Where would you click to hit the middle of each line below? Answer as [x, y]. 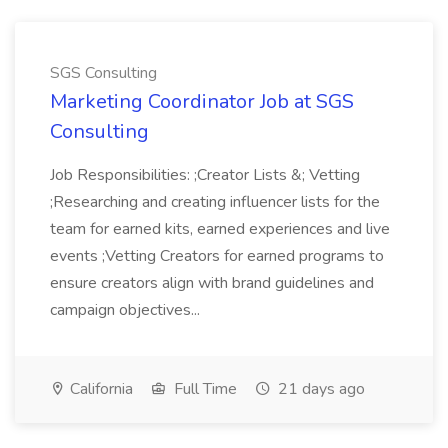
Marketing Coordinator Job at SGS [202, 101]
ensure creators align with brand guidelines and [212, 283]
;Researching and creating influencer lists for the [215, 202]
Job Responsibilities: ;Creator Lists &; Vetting [205, 175]
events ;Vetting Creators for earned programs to [217, 256]
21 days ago [319, 389]
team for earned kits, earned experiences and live [220, 229]
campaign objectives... [125, 310]
